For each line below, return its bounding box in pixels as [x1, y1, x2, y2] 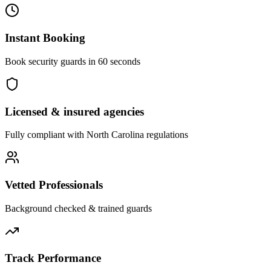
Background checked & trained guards [5, 203, 152, 214]
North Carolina [87, 129, 144, 140]
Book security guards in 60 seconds [5, 56, 140, 67]
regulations [144, 129, 188, 140]
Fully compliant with [5, 129, 87, 140]
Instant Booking [5, 31, 85, 45]
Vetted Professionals [5, 178, 103, 191]
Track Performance [5, 252, 101, 265]
